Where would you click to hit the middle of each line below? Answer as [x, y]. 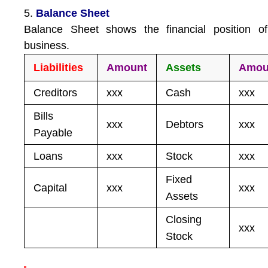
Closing [184, 220]
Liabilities [59, 68]
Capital [51, 188]
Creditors [56, 93]
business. [47, 45]
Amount [127, 68]
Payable [53, 133]
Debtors [185, 124]
